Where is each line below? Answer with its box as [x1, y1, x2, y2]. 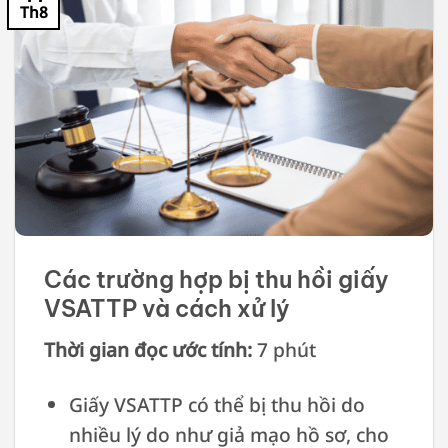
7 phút [251, 335, 316, 363]
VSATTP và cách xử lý [43, 294, 290, 324]
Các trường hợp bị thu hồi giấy [43, 265, 389, 295]
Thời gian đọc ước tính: [43, 335, 252, 363]
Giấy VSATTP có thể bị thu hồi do [68, 390, 365, 418]
